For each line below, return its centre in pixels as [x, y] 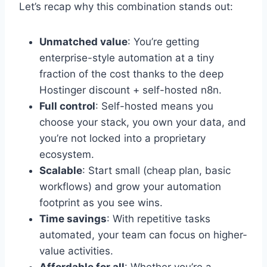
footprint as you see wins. [101, 202]
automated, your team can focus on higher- [143, 235]
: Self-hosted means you [154, 106]
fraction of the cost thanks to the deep [131, 74]
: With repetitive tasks [159, 218]
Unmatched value [83, 41]
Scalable [61, 170]
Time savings [73, 218]
